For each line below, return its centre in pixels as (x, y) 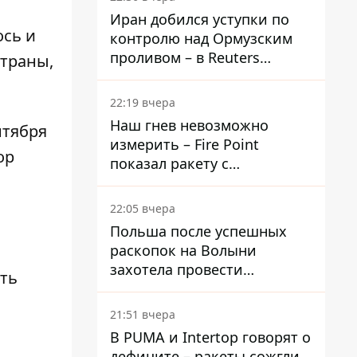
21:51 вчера (143, 314)
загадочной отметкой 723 (201, 182)
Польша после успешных (198, 231)
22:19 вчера (143, 102)
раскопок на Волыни (183, 250)
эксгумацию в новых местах (209, 288)
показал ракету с (169, 163)
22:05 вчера (143, 208)
